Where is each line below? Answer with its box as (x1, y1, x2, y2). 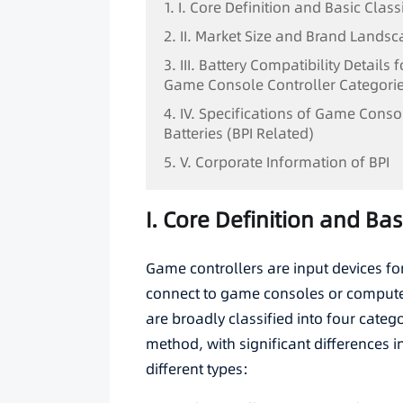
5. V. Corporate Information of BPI (164, 152, 390, 172)
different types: (146, 359, 248, 379)
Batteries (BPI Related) (164, 123, 314, 143)
